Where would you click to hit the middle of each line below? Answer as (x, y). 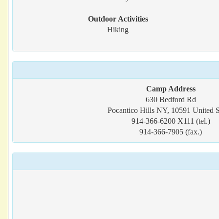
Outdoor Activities (118, 19)
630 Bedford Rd (171, 99)
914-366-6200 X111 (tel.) (171, 121)
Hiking (118, 30)
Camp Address (171, 89)
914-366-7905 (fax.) (171, 132)
